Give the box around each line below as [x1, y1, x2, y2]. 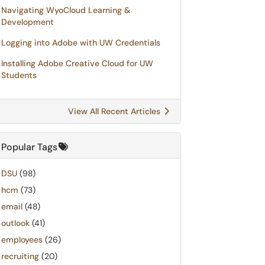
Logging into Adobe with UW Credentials [1, 37, 160, 48]
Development [1, 17, 54, 27]
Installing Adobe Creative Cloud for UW [1, 58, 153, 69]
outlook [1, 218, 30, 228]
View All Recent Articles [68, 106, 163, 117]
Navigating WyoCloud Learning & [1, 5, 130, 15]
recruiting [1, 251, 39, 261]
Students [1, 70, 37, 80]
